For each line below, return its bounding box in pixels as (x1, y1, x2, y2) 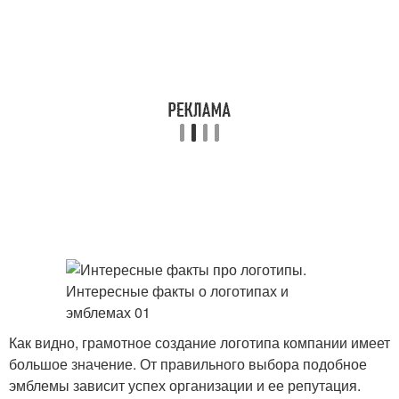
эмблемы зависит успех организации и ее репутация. (9, 375, 361, 395)
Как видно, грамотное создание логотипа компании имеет (9, 332, 390, 353)
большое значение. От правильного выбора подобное (9, 354, 367, 374)
